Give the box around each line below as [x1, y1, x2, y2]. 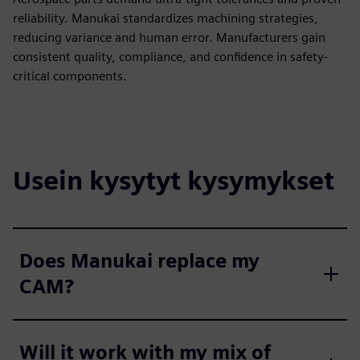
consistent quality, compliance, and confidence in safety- [13, 49, 328, 64]
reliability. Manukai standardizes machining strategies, [13, 10, 318, 26]
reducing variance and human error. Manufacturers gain [13, 30, 325, 45]
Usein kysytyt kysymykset [13, 165, 334, 196]
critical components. [13, 68, 127, 84]
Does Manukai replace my [19, 249, 260, 272]
